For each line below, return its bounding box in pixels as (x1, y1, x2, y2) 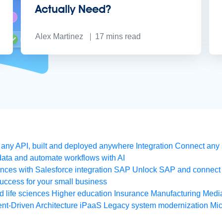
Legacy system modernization (104, 201, 208, 210)
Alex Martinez (35, 32, 83, 41)
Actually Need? (35, 2, 111, 16)
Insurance (114, 189, 149, 198)
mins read (106, 32, 141, 41)
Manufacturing (151, 189, 201, 198)
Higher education (52, 189, 112, 198)
